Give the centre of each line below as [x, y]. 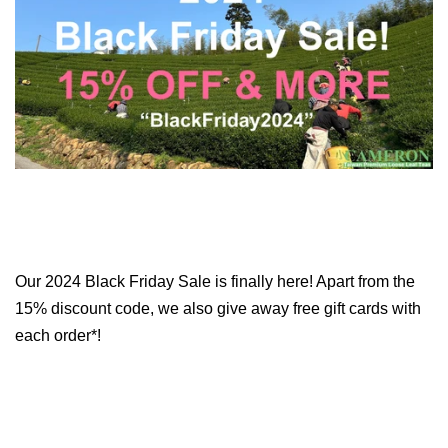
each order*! [58, 336]
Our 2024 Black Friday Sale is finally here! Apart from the [215, 282]
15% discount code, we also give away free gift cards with [218, 309]
